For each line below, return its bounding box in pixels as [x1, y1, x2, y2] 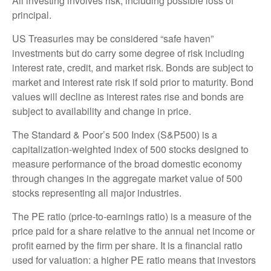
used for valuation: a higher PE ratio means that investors [12, 252, 256, 267]
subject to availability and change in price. [12, 103, 191, 118]
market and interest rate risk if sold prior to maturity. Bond [12, 74, 253, 89]
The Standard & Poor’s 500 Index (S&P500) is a [12, 127, 217, 142]
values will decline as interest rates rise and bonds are [12, 89, 244, 103]
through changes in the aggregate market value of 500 [12, 171, 243, 185]
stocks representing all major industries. [12, 185, 181, 200]
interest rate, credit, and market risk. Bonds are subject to [12, 60, 253, 74]
